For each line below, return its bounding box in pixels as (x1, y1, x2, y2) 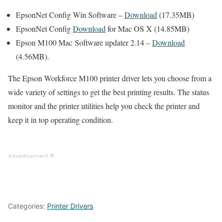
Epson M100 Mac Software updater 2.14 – (16, 37, 152, 48)
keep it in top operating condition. (8, 114, 113, 125)
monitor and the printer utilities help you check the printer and (8, 100, 200, 111)
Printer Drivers (47, 201, 93, 210)
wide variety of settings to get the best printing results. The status (8, 86, 209, 97)
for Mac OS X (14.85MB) (106, 23, 189, 34)
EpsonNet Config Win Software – (16, 9, 124, 20)
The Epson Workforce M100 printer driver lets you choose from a (8, 72, 212, 83)
